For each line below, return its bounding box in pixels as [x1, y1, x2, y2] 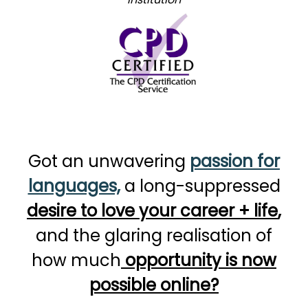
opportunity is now [121, 248, 276, 272]
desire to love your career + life [27, 199, 278, 222]
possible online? [89, 273, 219, 296]
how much [32, 248, 121, 272]
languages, [27, 174, 120, 197]
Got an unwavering [28, 149, 186, 173]
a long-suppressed [124, 174, 280, 197]
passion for [190, 149, 280, 173]
